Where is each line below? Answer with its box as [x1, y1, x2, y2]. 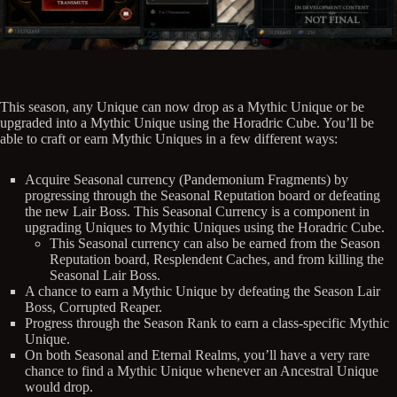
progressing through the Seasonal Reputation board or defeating [25, 188, 380, 204]
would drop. [25, 379, 93, 395]
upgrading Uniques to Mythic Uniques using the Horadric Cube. [25, 220, 385, 236]
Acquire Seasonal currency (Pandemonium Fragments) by [25, 172, 348, 188]
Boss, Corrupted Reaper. [25, 300, 162, 315]
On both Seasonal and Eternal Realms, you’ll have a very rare [25, 347, 370, 363]
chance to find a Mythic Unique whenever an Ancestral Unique [25, 363, 378, 379]
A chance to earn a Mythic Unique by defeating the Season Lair [25, 284, 380, 300]
